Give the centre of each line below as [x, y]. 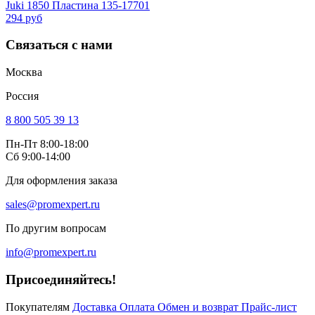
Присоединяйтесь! [61, 279]
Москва [24, 72]
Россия [22, 96]
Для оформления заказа [62, 181]
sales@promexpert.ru [53, 205]
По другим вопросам [56, 229]
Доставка [96, 307]
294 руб [24, 18]
